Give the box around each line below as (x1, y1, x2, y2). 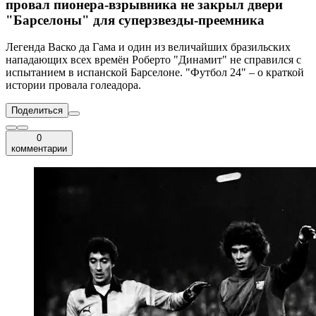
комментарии (11, 143, 67, 154)
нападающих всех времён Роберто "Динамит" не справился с (6, 54, 301, 66)
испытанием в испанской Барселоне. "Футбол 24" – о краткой (6, 66, 304, 79)
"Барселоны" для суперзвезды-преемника (6, 12, 265, 28)
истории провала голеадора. (6, 79, 141, 92)
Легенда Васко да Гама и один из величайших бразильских (6, 41, 291, 54)
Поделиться (11, 105, 63, 116)
